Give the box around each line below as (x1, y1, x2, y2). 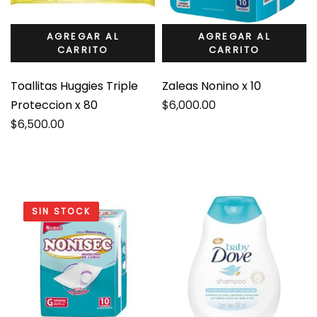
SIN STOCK (32, 204, 91, 217)
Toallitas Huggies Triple (11, 77, 138, 94)
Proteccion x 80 (11, 96, 98, 113)
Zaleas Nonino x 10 (162, 77, 261, 94)
